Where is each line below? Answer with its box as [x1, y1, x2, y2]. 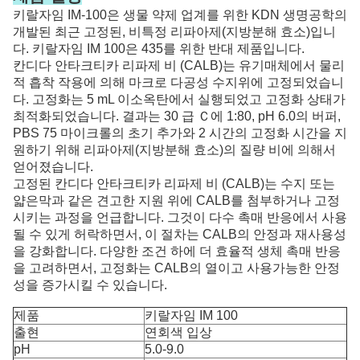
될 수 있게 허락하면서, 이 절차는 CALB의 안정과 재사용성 [13, 227, 346, 241]
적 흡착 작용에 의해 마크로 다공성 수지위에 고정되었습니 [13, 76, 344, 89]
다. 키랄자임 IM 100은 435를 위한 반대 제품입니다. [13, 42, 305, 55]
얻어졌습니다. [13, 160, 93, 174]
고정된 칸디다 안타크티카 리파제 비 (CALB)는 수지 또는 [13, 177, 335, 190]
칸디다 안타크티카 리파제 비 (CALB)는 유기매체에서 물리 [13, 59, 345, 72]
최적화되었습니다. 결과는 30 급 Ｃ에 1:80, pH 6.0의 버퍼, [13, 109, 341, 123]
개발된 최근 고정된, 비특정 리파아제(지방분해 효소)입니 [13, 25, 336, 39]
